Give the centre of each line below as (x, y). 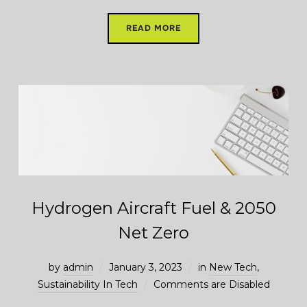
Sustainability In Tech (87, 285)
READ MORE (153, 28)
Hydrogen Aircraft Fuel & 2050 (153, 208)
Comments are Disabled (211, 285)
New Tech (233, 268)
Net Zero (153, 233)
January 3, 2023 (145, 268)
